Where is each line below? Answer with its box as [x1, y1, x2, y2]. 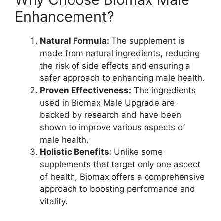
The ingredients [131, 85, 196, 95]
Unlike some [111, 147, 163, 157]
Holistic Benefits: [40, 147, 111, 157]
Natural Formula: [40, 36, 109, 46]
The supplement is [109, 36, 184, 46]
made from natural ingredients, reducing [40, 48, 200, 58]
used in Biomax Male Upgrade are [40, 97, 175, 108]
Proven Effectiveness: [40, 85, 131, 95]
